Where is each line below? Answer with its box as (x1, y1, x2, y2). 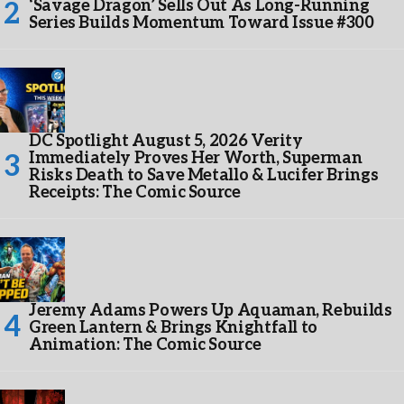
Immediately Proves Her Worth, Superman (29, 149, 363, 169)
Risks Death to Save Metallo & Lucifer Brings (29, 166, 379, 186)
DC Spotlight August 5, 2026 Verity (29, 132, 303, 151)
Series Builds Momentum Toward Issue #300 (29, 14, 374, 33)
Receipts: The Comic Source (29, 183, 241, 203)
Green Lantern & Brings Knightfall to (29, 318, 318, 338)
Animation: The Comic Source (29, 335, 262, 355)
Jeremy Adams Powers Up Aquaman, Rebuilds (29, 301, 392, 321)
